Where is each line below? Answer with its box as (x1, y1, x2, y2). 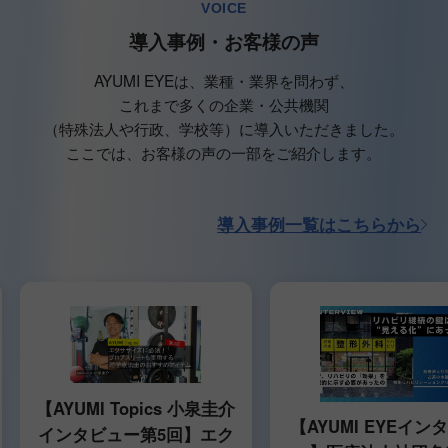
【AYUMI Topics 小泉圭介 (36, 396, 236, 421)
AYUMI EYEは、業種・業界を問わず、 (93, 68, 354, 91)
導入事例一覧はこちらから (217, 212, 422, 237)
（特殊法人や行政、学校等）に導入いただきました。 (43, 116, 404, 139)
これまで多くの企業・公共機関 (118, 92, 329, 115)
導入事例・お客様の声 (128, 28, 319, 56)
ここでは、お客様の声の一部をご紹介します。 (66, 140, 382, 163)
